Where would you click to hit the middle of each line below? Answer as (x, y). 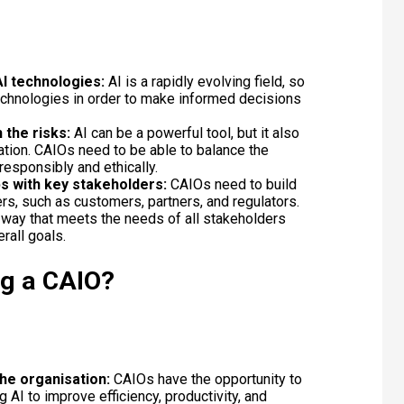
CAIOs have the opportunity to (207, 379)
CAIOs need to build (233, 184)
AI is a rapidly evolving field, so (206, 81)
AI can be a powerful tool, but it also (186, 133)
